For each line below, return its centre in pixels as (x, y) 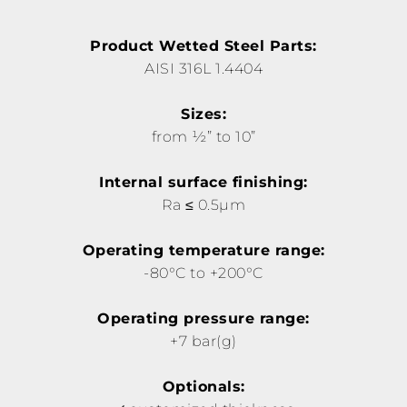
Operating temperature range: (203, 250)
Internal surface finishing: (203, 182)
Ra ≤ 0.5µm (203, 204)
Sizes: (203, 114)
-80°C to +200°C (203, 273)
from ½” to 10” (203, 136)
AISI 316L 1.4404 (203, 68)
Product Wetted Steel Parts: (203, 45)
